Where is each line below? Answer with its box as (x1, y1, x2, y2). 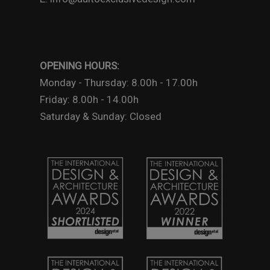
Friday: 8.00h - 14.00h (40, 93, 139, 106)
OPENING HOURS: (40, 60, 119, 72)
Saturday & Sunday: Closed (40, 110, 162, 123)
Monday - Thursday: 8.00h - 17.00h (40, 77, 198, 89)
